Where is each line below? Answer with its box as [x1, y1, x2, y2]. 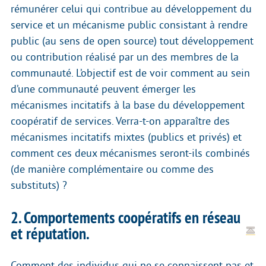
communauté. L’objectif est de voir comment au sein [11, 67, 250, 80]
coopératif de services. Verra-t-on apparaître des [11, 115, 230, 128]
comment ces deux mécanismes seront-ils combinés [11, 147, 250, 160]
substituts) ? [11, 179, 67, 192]
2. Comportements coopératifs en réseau [11, 207, 240, 229]
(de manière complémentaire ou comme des [11, 163, 214, 176]
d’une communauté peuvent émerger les [11, 83, 196, 96]
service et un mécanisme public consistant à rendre [11, 19, 248, 31]
